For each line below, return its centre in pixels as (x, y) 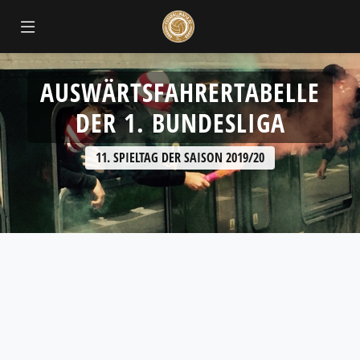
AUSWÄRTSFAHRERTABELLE (180, 92)
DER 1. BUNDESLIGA (180, 122)
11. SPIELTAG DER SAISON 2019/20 (180, 157)
